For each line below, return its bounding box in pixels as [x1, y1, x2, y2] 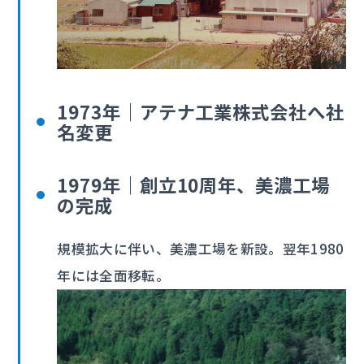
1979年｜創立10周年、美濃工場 [57, 171, 330, 198]
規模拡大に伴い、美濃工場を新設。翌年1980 [57, 239, 344, 259]
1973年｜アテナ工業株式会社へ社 [57, 98, 344, 125]
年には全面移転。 [57, 266, 171, 286]
